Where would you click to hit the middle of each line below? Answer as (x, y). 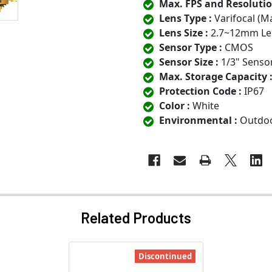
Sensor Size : (189, 62)
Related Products (136, 218)
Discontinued (165, 257)
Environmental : (198, 121)
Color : (175, 106)
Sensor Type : (191, 48)
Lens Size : (184, 33)
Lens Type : (185, 19)
